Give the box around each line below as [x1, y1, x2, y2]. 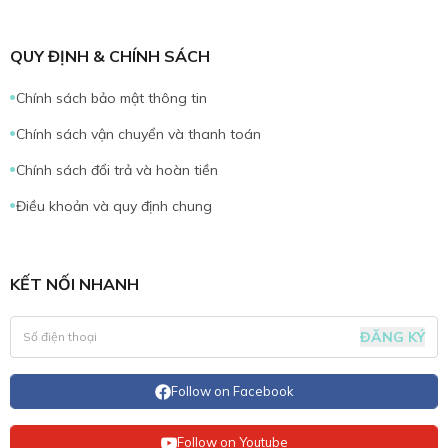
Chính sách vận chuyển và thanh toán [16, 125, 261, 144]
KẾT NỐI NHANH [10, 274, 139, 295]
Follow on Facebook [170, 383, 294, 400]
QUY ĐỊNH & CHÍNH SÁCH [10, 46, 210, 67]
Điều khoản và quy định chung [16, 197, 212, 216]
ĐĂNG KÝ [360, 327, 425, 346]
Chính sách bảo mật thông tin [16, 89, 207, 108]
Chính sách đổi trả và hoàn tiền [16, 161, 218, 180]
